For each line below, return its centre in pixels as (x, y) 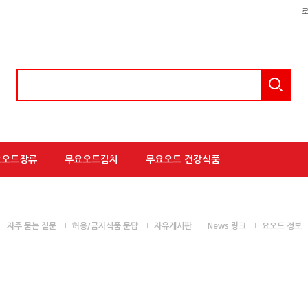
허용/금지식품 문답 (105, 227)
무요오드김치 (91, 159)
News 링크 (227, 227)
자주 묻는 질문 (31, 227)
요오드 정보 (282, 227)
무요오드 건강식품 (183, 159)
